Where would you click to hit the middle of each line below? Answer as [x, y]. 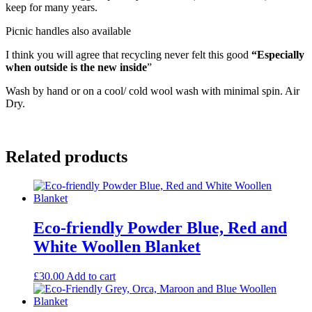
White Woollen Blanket [117, 247]
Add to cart [91, 276]
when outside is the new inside [76, 67]
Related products [67, 156]
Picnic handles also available [68, 31]
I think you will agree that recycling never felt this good [128, 54]
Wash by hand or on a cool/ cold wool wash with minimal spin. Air [153, 91]
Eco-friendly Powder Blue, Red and [160, 228]
